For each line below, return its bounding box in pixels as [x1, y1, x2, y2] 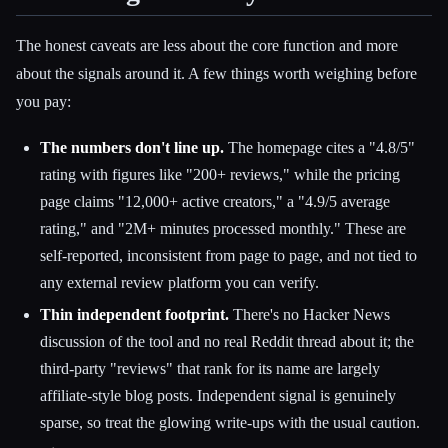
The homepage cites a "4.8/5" [224, 138, 415, 156]
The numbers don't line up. [40, 138, 224, 156]
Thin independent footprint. [40, 305, 229, 323]
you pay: [16, 93, 71, 111]
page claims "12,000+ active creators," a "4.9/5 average [40, 192, 390, 210]
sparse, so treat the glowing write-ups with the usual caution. [40, 413, 420, 431]
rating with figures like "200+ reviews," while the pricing [40, 165, 400, 183]
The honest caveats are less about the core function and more [16, 37, 398, 55]
